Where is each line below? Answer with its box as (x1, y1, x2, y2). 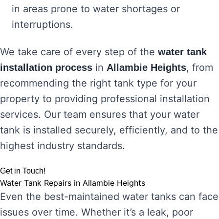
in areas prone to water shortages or (12, 3, 180, 15)
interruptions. (12, 19, 73, 30)
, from (186, 62, 213, 73)
